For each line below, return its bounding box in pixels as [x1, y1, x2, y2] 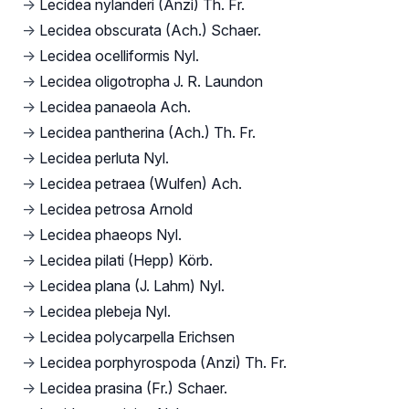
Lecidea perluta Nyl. [39, 149, 169, 168]
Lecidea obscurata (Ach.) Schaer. [39, 21, 261, 40]
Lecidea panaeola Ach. [39, 98, 191, 117]
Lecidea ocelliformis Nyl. [39, 47, 199, 66]
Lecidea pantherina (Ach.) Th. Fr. [39, 123, 256, 142]
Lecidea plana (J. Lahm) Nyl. [39, 277, 225, 296]
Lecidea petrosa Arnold [39, 200, 193, 219]
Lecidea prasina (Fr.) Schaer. [39, 379, 227, 398]
